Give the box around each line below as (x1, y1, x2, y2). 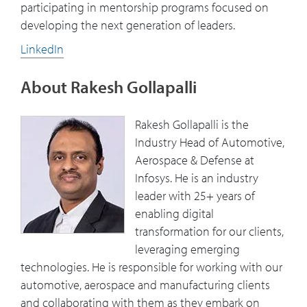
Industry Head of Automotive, (135, 134, 284, 151)
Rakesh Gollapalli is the (135, 116, 249, 133)
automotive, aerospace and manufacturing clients (21, 277, 270, 293)
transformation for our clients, (135, 223, 284, 240)
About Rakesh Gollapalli (21, 76, 197, 98)
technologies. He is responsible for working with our (21, 259, 282, 275)
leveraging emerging (135, 241, 240, 258)
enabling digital (135, 206, 214, 222)
